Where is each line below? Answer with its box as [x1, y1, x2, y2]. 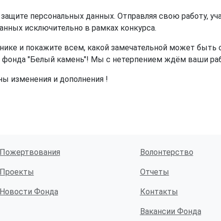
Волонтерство [140, 147, 193, 157]
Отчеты [140, 167, 169, 177]
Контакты [140, 187, 178, 196]
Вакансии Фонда [140, 207, 201, 216]
